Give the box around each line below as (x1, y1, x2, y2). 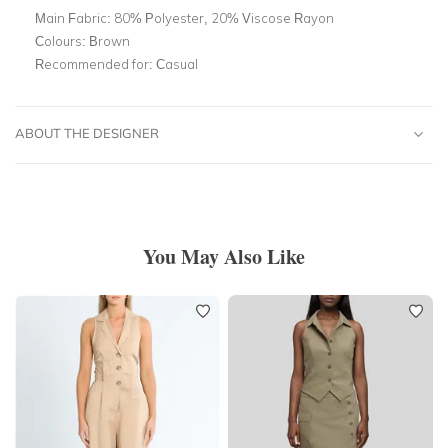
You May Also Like (143, 241, 305, 271)
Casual (156, 55, 198, 72)
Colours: (35, 32, 89, 49)
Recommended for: (35, 55, 156, 72)
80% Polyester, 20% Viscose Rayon (114, 9, 334, 26)
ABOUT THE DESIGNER (15, 124, 159, 141)
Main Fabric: (35, 9, 114, 26)
